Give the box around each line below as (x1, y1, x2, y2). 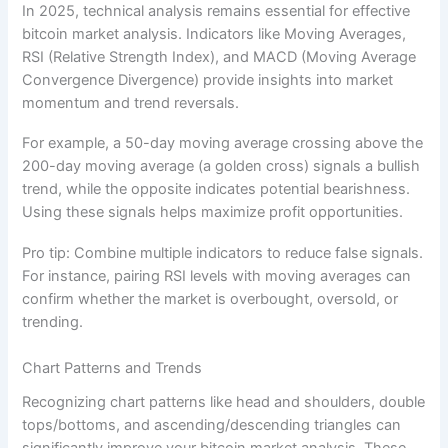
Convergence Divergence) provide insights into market (22, 70, 394, 89)
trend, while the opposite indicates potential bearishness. (22, 180, 411, 199)
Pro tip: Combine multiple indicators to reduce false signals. (22, 243, 424, 262)
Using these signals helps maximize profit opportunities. (22, 203, 404, 222)
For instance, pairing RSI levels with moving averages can (22, 266, 412, 285)
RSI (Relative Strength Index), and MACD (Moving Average (22, 47, 417, 66)
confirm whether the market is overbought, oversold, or (22, 289, 399, 308)
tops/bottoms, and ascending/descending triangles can (22, 416, 402, 435)
